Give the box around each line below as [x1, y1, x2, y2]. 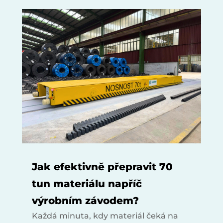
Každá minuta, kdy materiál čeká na [31, 211, 178, 221]
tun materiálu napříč [31, 178, 142, 190]
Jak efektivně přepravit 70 [31, 161, 173, 173]
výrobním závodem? [31, 195, 139, 207]
